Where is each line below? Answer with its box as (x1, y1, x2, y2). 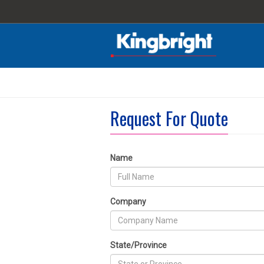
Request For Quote (110, 105, 228, 131)
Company (110, 197, 146, 206)
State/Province (110, 240, 167, 250)
